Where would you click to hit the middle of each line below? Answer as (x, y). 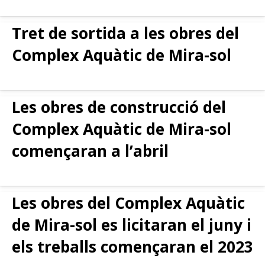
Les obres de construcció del (119, 107)
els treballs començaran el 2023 (132, 246)
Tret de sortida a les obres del (125, 33)
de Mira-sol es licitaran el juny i (132, 224)
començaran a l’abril (90, 151)
